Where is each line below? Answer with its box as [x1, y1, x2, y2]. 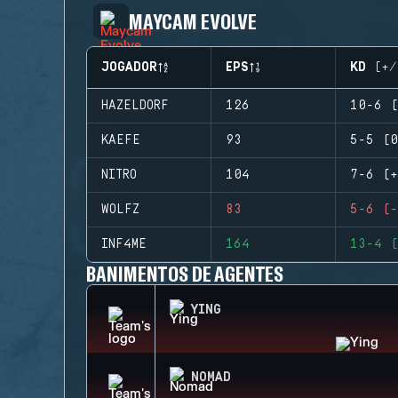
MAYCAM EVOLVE [129, 8, 257, 34]
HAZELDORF [101, 99, 169, 113]
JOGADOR [101, 60, 157, 75]
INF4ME [101, 237, 147, 251]
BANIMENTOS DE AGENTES [86, 260, 284, 286]
